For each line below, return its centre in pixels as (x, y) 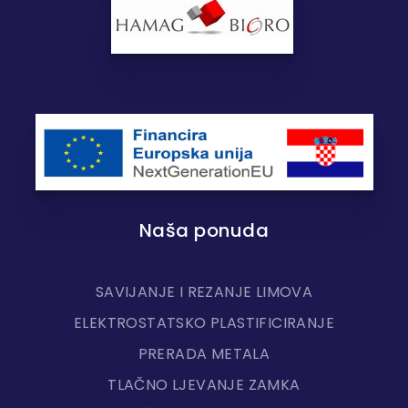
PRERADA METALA (204, 354)
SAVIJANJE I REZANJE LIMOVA (204, 292)
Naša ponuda (204, 231)
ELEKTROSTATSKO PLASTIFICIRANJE (204, 323)
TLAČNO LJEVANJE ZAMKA (204, 385)
